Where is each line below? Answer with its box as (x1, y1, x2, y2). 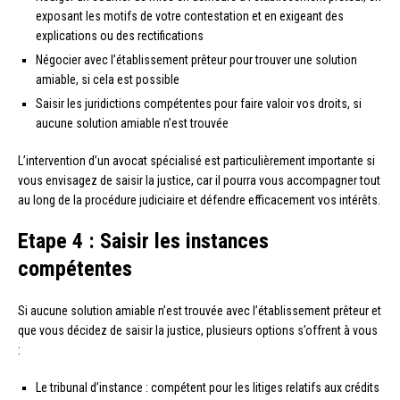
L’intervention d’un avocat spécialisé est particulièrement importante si (18, 153, 375, 168)
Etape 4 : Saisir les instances (18, 228, 269, 254)
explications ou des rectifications (36, 28, 204, 43)
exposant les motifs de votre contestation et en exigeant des (36, 8, 344, 23)
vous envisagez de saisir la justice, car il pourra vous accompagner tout (18, 172, 380, 187)
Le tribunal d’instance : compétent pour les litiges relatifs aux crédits (36, 379, 379, 395)
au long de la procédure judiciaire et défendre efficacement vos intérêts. (18, 192, 380, 207)
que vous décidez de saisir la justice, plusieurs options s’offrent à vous (18, 322, 378, 337)
